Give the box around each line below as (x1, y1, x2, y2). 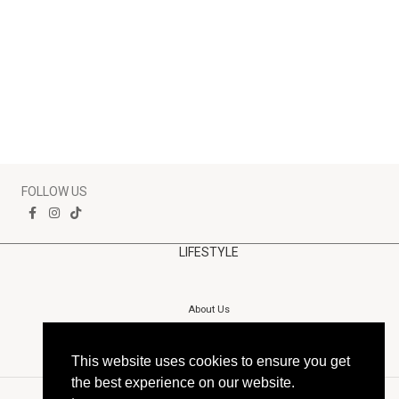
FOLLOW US (20, 184, 87, 199)
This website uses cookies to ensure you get (71, 354, 350, 370)
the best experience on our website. (71, 375, 295, 391)
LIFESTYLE (178, 245, 239, 259)
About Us (187, 304, 230, 315)
